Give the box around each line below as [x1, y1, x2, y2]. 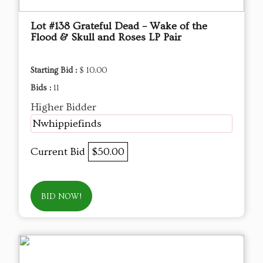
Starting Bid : [31, 66, 79, 76]
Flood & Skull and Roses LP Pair [31, 31, 181, 44]
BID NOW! [41, 192, 82, 202]
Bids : [31, 83, 53, 93]
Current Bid [31, 146, 88, 159]
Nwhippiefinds [32, 117, 102, 130]
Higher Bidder [31, 101, 96, 114]
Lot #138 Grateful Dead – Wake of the [31, 20, 207, 33]
